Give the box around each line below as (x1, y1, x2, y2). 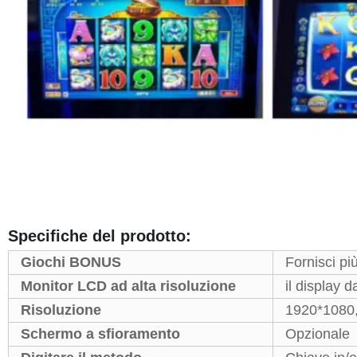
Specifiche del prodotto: (7, 226, 191, 245)
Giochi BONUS (20, 253, 121, 270)
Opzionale (284, 325, 350, 342)
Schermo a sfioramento (20, 325, 180, 342)
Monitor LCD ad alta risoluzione (20, 277, 236, 294)
